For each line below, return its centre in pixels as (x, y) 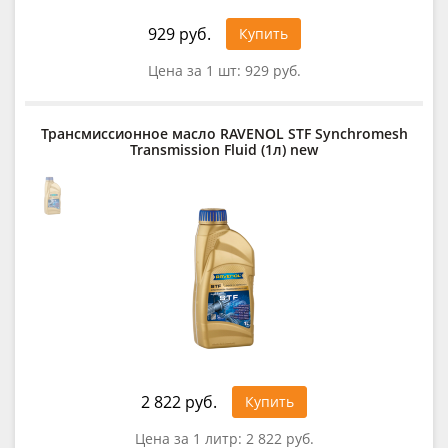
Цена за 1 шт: (196, 70)
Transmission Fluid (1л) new (224, 149)
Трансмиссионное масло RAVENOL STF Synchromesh (224, 133)
